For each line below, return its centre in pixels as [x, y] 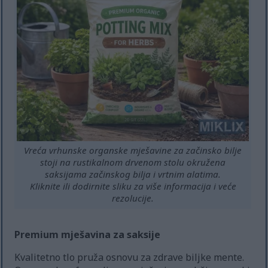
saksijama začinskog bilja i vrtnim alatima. [133, 174]
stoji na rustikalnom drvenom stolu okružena [133, 162]
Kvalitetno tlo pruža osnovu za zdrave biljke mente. [130, 257]
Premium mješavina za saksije [88, 234]
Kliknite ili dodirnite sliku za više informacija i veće [133, 186]
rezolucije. [133, 198]
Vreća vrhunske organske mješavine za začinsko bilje [133, 150]
